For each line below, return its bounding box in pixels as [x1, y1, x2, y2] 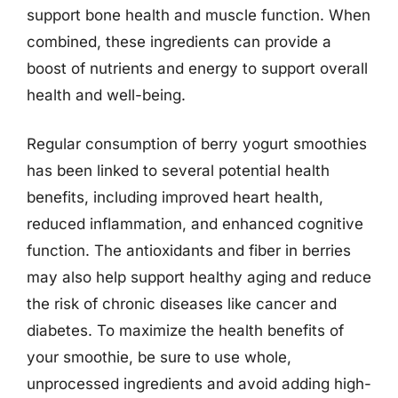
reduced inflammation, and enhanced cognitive [27, 215, 363, 233]
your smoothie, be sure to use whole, [27, 348, 291, 366]
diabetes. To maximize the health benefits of [27, 322, 344, 339]
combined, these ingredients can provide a [27, 32, 331, 51]
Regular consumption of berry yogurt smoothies [27, 135, 367, 153]
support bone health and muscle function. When [27, 5, 370, 24]
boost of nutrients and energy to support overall [27, 59, 368, 77]
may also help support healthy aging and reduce [27, 268, 371, 286]
